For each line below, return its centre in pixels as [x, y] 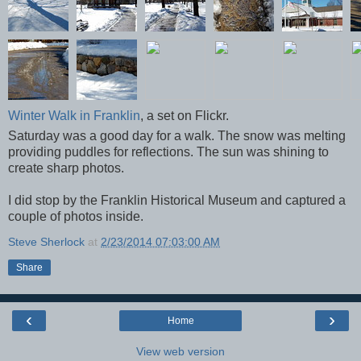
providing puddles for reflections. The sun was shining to [168, 151]
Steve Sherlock [46, 241]
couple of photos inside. [76, 216]
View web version [180, 351]
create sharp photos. [66, 168]
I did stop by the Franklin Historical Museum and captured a [177, 200]
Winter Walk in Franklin [74, 115]
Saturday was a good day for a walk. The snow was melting [177, 135]
